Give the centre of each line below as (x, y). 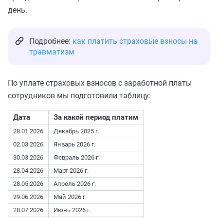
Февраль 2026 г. (77, 157)
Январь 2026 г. (74, 144)
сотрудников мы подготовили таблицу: (79, 95)
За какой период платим (96, 117)
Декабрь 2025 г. (76, 131)
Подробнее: (51, 41)
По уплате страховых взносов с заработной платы (100, 83)
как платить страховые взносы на (135, 41)
